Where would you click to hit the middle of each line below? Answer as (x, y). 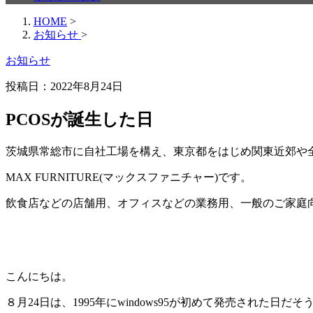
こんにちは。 (39, 276)
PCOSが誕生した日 (79, 119)
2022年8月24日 (87, 86)
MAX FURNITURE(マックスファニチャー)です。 (129, 177)
